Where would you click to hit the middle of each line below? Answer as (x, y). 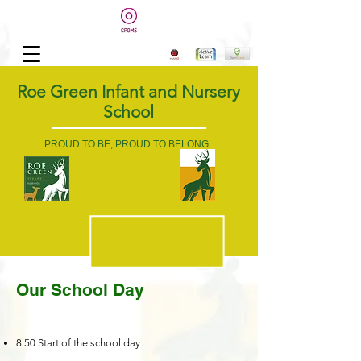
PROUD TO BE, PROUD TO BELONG (127, 144)
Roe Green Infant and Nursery (128, 91)
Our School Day (80, 290)
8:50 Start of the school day (78, 343)
